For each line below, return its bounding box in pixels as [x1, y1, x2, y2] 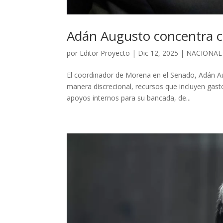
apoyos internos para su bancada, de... [67, 93, 191, 103]
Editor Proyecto [80, 48, 130, 58]
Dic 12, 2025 [138, 48, 179, 58]
